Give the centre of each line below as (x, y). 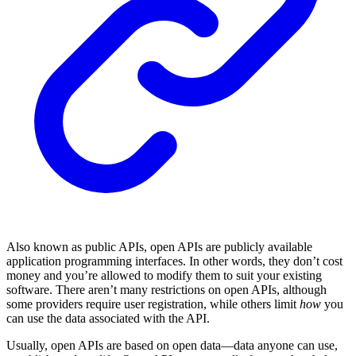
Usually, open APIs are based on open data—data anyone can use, (172, 346)
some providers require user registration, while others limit (153, 304)
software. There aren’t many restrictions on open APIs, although (166, 290)
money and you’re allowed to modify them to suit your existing (164, 276)
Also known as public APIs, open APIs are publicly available (159, 247)
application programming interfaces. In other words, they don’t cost (174, 261)
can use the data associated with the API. (108, 319)
